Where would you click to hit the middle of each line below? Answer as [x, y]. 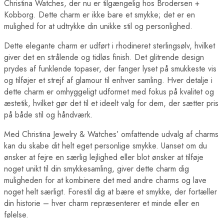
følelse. [16, 214]
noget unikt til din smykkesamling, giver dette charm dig [96, 168]
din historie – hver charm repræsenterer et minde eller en [102, 203]
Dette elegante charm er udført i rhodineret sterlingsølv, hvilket [109, 45]
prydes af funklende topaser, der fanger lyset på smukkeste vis [110, 68]
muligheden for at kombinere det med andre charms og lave [105, 180]
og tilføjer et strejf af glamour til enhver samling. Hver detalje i [108, 80]
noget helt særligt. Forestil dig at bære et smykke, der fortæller [110, 191]
